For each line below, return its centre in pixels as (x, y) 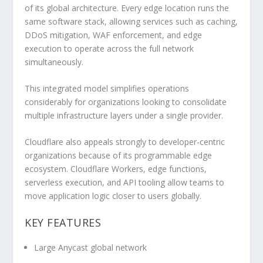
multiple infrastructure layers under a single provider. (124, 115)
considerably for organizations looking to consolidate (126, 102)
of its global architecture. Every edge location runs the (127, 8)
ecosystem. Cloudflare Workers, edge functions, (116, 169)
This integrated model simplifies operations (107, 88)
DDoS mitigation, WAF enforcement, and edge (114, 35)
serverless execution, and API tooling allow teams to (125, 183)
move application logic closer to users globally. (113, 196)
